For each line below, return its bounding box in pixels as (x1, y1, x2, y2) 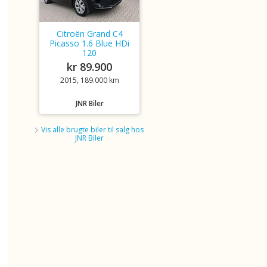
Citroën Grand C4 (56, 28, 123, 39)
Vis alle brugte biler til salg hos (41, 125, 144, 135)
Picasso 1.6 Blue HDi (49, 38, 129, 49)
